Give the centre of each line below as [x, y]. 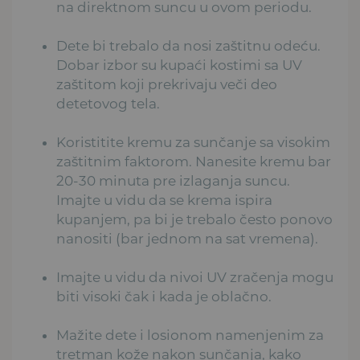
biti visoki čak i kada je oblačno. [164, 296]
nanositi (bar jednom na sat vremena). [187, 238]
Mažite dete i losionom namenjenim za [190, 335]
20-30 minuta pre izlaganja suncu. [173, 180]
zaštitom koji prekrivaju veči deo [167, 84]
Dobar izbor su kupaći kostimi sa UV [179, 65]
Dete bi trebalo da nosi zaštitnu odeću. [188, 45]
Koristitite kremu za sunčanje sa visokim [193, 142]
